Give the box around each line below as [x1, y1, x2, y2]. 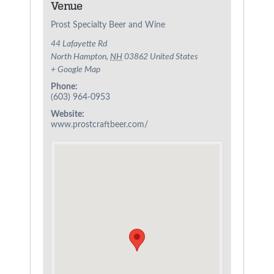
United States [150, 53, 199, 62]
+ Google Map [51, 65, 101, 75]
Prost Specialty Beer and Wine [51, 21, 166, 30]
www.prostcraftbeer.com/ [51, 120, 149, 130]
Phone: [51, 83, 78, 92]
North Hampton [51, 53, 107, 62]
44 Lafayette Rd [51, 40, 108, 49]
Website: [51, 110, 85, 119]
